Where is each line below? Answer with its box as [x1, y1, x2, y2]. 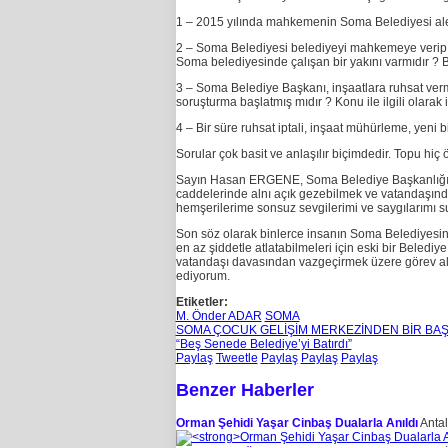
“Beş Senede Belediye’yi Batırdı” [175, 337, 352, 352]
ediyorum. [175, 269, 230, 284]
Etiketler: [175, 295, 228, 310]
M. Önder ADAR [175, 309, 262, 324]
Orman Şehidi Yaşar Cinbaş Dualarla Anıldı [175, 416, 418, 431]
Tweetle [215, 351, 258, 366]
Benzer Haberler [175, 380, 314, 401]
